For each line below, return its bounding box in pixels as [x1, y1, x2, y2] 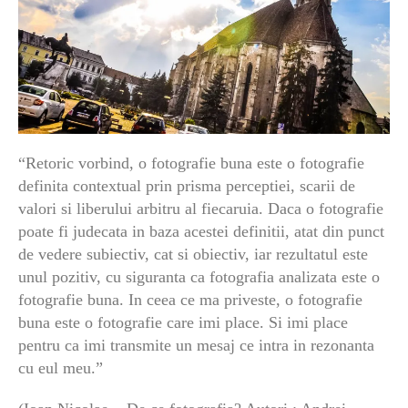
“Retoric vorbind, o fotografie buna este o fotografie [18, 153, 364, 172]
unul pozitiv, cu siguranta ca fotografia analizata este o [18, 267, 380, 286]
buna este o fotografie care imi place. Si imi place [18, 312, 348, 331]
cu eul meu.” [18, 358, 103, 377]
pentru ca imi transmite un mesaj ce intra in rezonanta [18, 335, 374, 354]
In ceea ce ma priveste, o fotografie [128, 290, 362, 309]
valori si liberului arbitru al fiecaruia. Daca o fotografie [18, 199, 383, 218]
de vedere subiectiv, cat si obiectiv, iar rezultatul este [18, 244, 368, 263]
